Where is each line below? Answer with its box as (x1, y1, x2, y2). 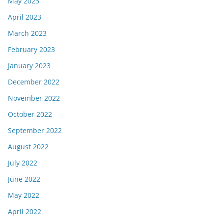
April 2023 (8, 12, 41, 22)
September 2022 (8, 126, 62, 135)
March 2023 (8, 28, 47, 38)
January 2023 (8, 61, 51, 70)
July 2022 (8, 158, 37, 167)
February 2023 (8, 45, 55, 54)
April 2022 (8, 207, 41, 216)
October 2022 (8, 110, 52, 119)
